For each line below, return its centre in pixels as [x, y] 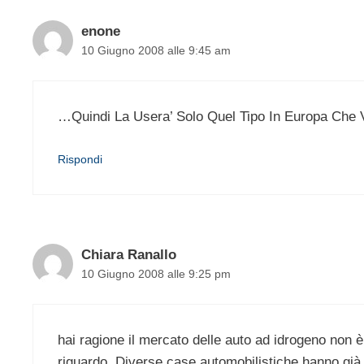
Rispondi [80, 160]
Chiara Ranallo [129, 255]
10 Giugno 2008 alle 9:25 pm [156, 274]
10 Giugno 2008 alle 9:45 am [156, 51]
